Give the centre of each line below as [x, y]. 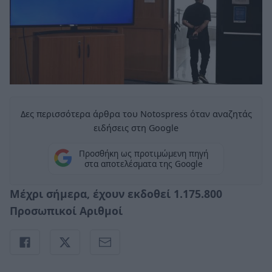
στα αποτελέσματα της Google [143, 164]
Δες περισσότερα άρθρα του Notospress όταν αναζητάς [136, 114]
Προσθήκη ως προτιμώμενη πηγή [143, 154]
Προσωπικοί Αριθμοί [66, 210]
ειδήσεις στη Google [136, 127]
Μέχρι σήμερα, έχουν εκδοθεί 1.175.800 [116, 193]
